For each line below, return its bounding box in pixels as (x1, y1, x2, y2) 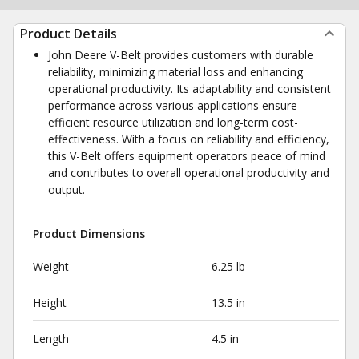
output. (48, 182, 85, 197)
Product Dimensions (33, 226, 145, 241)
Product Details (20, 25, 117, 42)
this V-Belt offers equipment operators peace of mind (48, 148, 325, 163)
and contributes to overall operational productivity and (48, 165, 329, 180)
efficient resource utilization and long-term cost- (48, 115, 298, 130)
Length (33, 331, 69, 346)
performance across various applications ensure (48, 98, 297, 113)
